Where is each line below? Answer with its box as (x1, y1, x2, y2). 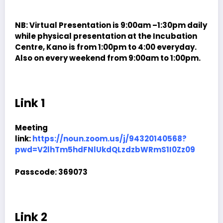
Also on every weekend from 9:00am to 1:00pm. (15, 53, 201, 64)
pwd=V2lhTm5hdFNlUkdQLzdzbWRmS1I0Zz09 (15, 144, 195, 155)
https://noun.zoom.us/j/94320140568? (32, 133, 187, 144)
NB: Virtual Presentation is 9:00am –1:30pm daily (15, 20, 207, 31)
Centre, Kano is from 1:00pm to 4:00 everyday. (15, 42, 197, 53)
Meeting (15, 122, 48, 133)
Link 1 (15, 95, 45, 111)
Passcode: (15, 166, 57, 177)
